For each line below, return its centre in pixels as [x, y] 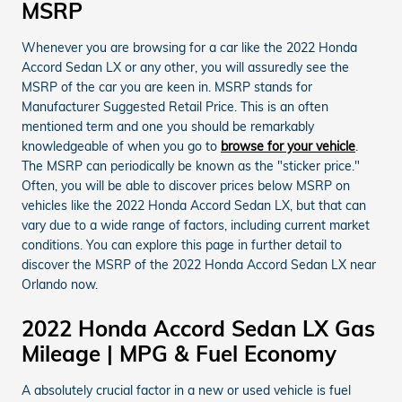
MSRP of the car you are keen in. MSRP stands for [167, 87]
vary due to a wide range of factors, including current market [196, 225]
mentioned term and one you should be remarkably [168, 127]
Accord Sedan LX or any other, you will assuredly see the [185, 67]
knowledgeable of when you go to [121, 146]
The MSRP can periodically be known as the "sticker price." [191, 166]
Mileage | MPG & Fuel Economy [179, 354]
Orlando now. [60, 284]
